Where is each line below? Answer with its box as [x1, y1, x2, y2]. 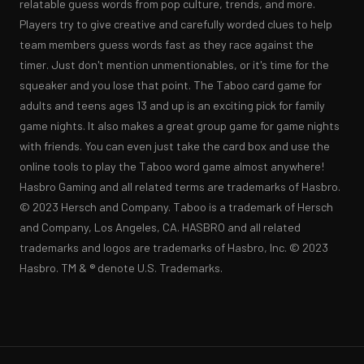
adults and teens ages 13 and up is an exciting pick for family [19, 97, 325, 112]
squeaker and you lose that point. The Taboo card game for [19, 77, 322, 92]
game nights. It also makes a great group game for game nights [19, 118, 340, 132]
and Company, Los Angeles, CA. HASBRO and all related [19, 219, 301, 234]
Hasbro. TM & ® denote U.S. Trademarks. [19, 260, 223, 275]
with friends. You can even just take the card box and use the [19, 138, 330, 153]
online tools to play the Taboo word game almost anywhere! [19, 158, 324, 173]
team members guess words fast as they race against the [19, 37, 314, 51]
